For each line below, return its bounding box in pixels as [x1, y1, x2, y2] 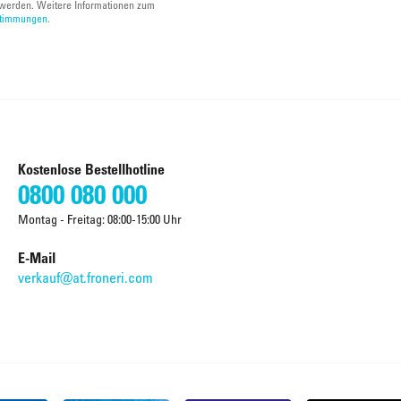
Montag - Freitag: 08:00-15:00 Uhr [17, 211, 182, 227]
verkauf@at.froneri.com [17, 269, 153, 287]
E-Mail [17, 249, 55, 268]
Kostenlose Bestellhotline [17, 160, 165, 179]
